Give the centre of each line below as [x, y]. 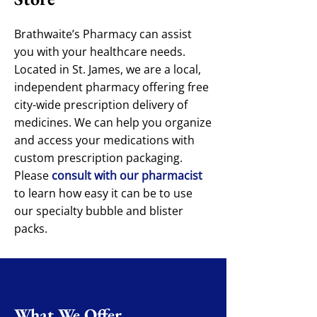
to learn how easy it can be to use [103, 193]
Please [33, 175]
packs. [31, 229]
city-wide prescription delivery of [101, 105]
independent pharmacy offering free [111, 87]
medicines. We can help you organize [113, 122]
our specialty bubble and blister [99, 211]
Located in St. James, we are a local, [108, 69]
